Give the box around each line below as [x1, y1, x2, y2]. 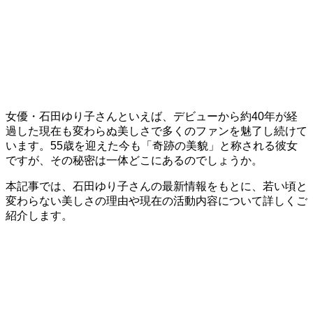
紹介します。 [6, 209, 73, 221]
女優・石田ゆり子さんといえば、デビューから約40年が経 [6, 110, 298, 122]
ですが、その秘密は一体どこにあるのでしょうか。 [6, 154, 263, 166]
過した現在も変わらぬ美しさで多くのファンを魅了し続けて [6, 124, 307, 137]
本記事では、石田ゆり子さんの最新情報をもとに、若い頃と [6, 180, 307, 192]
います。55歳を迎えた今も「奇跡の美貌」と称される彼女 [6, 139, 298, 152]
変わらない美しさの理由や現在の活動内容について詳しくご [6, 194, 307, 207]
